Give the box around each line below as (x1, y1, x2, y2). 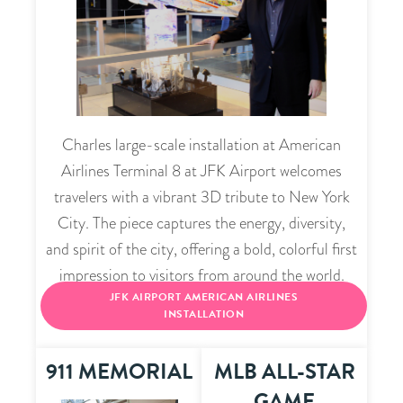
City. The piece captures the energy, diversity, (58, 211, 345, 236)
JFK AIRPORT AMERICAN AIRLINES (109, 289, 299, 306)
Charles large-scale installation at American (62, 133, 341, 157)
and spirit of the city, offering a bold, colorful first (46, 237, 357, 262)
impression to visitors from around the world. (58, 264, 345, 288)
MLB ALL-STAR (213, 355, 355, 389)
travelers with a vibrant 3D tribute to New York (53, 185, 350, 210)
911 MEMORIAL (45, 355, 193, 389)
